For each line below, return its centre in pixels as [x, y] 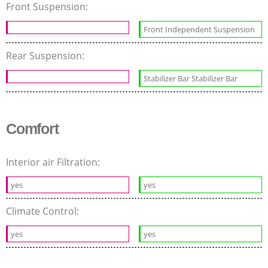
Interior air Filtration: [54, 162]
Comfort [32, 129]
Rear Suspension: [46, 56]
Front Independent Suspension [200, 30]
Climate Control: [44, 211]
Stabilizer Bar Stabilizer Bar [191, 79]
